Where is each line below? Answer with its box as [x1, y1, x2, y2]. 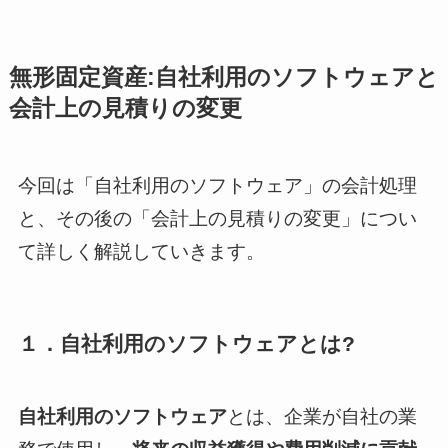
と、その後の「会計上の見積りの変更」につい [17, 208, 417, 230]
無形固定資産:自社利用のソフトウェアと [8, 65, 439, 91]
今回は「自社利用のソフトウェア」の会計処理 [17, 175, 417, 197]
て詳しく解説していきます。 [17, 241, 265, 263]
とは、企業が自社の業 [226, 405, 417, 427]
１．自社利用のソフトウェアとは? [17, 332, 355, 356]
